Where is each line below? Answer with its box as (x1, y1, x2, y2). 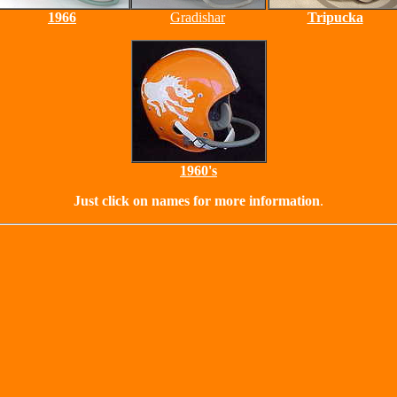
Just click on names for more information (74, 193, 320, 208)
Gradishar (170, 10, 225, 25)
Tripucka (307, 10, 363, 25)
